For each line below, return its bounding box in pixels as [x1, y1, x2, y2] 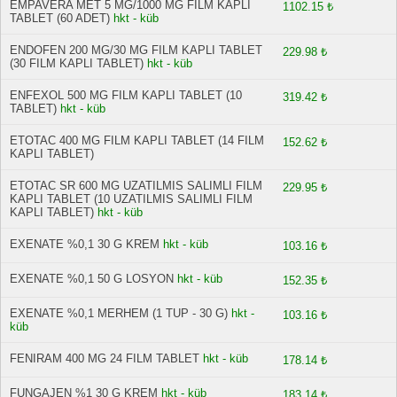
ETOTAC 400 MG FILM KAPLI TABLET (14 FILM [10, 134, 264, 147]
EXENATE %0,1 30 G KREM [10, 237, 160, 251]
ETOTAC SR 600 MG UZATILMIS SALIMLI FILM [10, 179, 262, 192]
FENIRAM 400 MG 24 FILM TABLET [10, 352, 199, 365]
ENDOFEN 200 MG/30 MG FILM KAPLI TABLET [10, 43, 262, 57]
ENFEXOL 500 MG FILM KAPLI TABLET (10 [10, 89, 242, 102]
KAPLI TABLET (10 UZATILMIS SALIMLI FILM [10, 192, 253, 206]
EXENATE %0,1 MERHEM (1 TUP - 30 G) [10, 307, 228, 320]
